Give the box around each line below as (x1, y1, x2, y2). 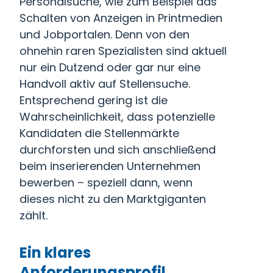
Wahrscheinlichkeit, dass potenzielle (19, 109, 215, 124)
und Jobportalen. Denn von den (19, 27, 190, 42)
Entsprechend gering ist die (19, 93, 168, 108)
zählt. (19, 208, 48, 223)
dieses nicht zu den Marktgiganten (19, 191, 206, 207)
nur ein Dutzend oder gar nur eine (19, 60, 200, 75)
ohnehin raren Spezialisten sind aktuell (19, 43, 227, 58)
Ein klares (19, 243, 91, 263)
